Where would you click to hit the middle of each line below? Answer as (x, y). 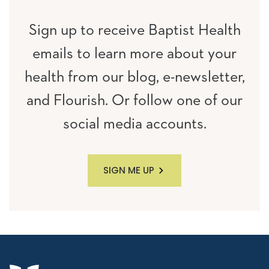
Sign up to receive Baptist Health (134, 30)
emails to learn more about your (134, 54)
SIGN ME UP (129, 170)
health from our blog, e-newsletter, (134, 77)
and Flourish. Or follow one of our (134, 101)
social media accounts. (134, 124)
